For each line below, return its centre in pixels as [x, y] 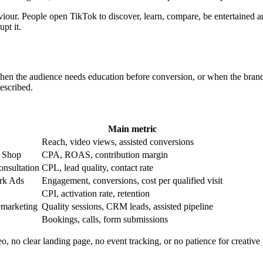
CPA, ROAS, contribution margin [105, 155]
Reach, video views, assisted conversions [118, 142]
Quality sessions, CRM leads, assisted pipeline [127, 207]
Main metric [132, 129]
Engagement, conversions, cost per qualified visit [132, 181]
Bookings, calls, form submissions [105, 220]
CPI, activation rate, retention [96, 194]
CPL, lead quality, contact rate [97, 168]
